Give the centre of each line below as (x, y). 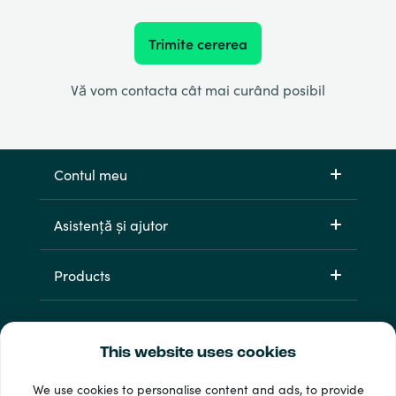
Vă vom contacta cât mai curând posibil (198, 90)
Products (82, 275)
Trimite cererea (198, 44)
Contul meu (90, 175)
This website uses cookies (198, 353)
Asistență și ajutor (110, 225)
